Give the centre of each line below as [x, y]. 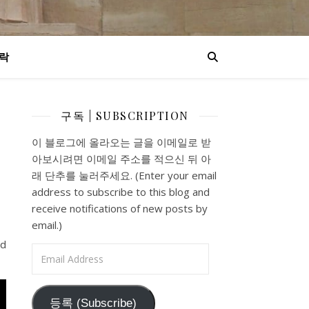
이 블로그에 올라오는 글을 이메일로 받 [121, 142]
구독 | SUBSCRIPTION [125, 116]
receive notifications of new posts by [120, 208]
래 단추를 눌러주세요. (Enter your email [124, 175]
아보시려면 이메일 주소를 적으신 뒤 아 [121, 159]
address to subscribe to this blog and [121, 192]
